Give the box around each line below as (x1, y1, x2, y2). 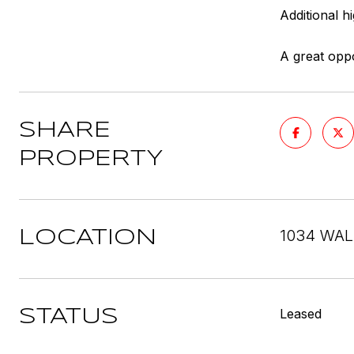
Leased (280, 306, 322, 322)
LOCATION (19, 228, 156, 249)
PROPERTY (19, 149, 164, 170)
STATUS (19, 307, 119, 328)
